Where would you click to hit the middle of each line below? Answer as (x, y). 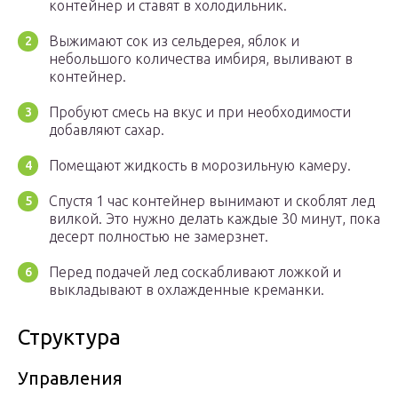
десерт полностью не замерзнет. (159, 237)
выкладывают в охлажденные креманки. (187, 290)
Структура (69, 338)
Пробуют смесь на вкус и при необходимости (200, 112)
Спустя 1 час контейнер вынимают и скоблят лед (212, 201)
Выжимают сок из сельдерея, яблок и (174, 41)
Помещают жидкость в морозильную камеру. (200, 166)
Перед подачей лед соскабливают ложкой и (195, 272)
